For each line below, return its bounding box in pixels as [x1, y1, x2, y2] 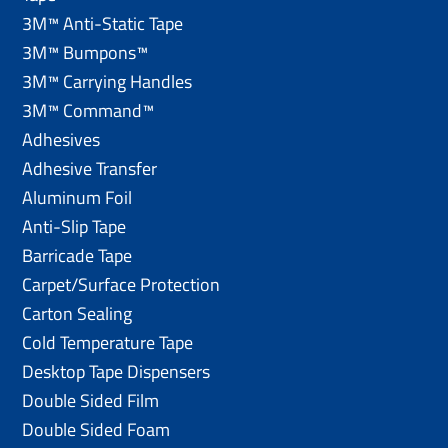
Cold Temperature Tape [22, 328, 194, 356]
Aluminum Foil [22, 183, 133, 211]
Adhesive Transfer [22, 154, 158, 182]
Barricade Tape [22, 241, 133, 269]
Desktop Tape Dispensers [22, 357, 211, 385]
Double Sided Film [22, 386, 160, 414]
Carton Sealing [22, 299, 133, 327]
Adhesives [22, 125, 101, 153]
